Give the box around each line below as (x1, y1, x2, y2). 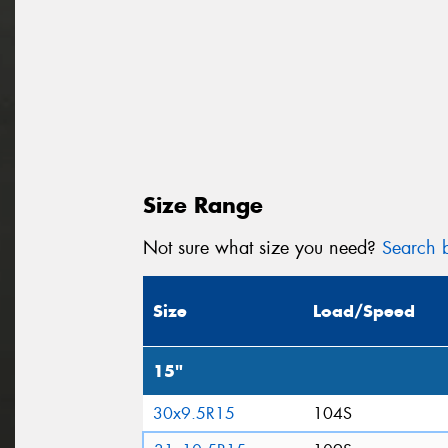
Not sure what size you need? (143, 235, 382, 260)
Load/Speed (313, 300, 415, 323)
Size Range (143, 190, 263, 219)
